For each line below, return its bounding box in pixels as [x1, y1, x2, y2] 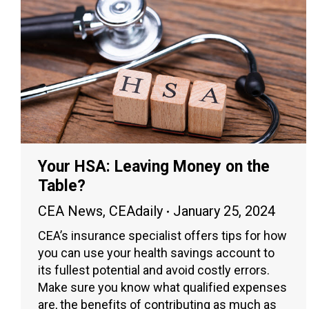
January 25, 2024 [173, 203, 275, 220]
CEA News [38, 203, 103, 220]
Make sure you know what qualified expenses [38, 280, 287, 295]
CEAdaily [109, 203, 163, 220]
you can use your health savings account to [38, 246, 275, 261]
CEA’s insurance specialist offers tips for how [38, 228, 287, 243]
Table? [38, 177, 86, 196]
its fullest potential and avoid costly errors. [38, 263, 270, 278]
